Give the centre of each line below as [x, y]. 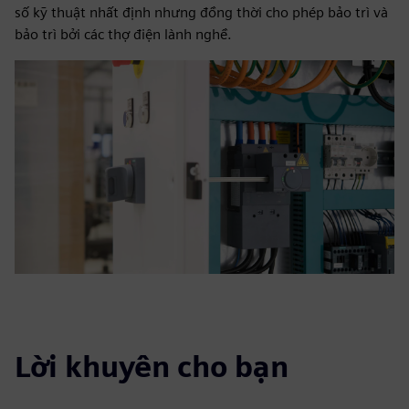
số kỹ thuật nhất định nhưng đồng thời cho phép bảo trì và [201, 12]
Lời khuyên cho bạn [152, 367]
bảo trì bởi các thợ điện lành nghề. [123, 34]
